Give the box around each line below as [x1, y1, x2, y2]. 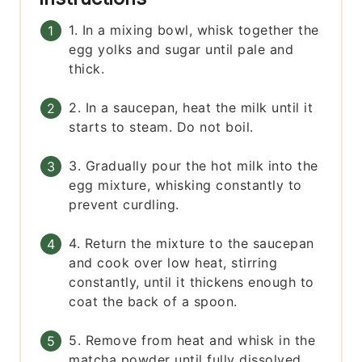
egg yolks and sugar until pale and [69, 41, 294, 58]
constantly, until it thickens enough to [69, 274, 314, 291]
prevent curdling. [69, 196, 179, 213]
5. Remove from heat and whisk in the [69, 332, 316, 349]
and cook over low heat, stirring [69, 255, 278, 271]
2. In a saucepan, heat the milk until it [69, 99, 314, 116]
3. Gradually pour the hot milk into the [69, 158, 318, 175]
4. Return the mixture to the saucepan [69, 235, 314, 252]
